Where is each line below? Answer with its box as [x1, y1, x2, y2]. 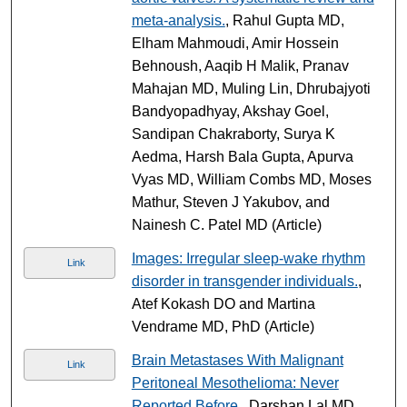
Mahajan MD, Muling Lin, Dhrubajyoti [131, 80, 371, 96]
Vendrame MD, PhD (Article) [131, 318, 314, 334]
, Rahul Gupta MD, [224, 12, 344, 28]
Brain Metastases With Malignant [131, 352, 343, 368]
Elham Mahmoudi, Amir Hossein [131, 35, 339, 51]
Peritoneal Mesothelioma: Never [131, 374, 339, 391]
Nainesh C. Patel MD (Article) [131, 216, 322, 233]
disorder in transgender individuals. [131, 273, 358, 289]
